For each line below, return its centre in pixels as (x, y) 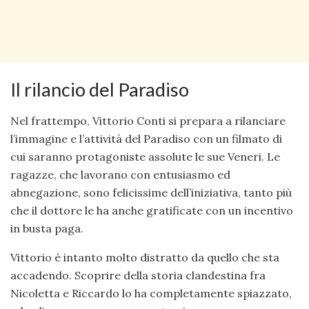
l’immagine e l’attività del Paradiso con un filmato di (146, 138)
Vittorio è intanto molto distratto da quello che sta (145, 257)
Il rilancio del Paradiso (100, 90)
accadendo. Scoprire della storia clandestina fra (138, 275)
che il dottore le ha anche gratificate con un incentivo (152, 210)
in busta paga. (47, 228)
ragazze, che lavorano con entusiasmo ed (120, 174)
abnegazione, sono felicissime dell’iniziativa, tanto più (151, 192)
